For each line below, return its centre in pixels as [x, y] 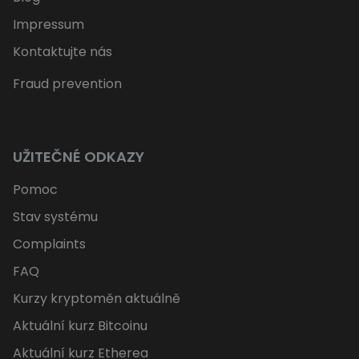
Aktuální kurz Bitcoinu [80, 326]
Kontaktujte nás [63, 52]
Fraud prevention [67, 84]
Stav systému [55, 217]
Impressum [48, 25]
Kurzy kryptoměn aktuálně [97, 299]
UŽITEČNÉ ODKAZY [79, 157]
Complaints [49, 244]
